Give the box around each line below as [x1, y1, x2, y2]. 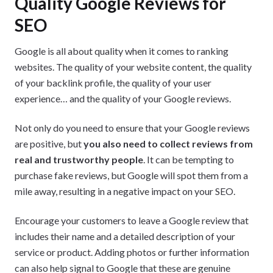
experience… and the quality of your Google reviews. [15, 92, 231, 104]
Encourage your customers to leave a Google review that [15, 214, 249, 226]
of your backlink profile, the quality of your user [15, 76, 211, 88]
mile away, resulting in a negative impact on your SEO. [15, 185, 235, 197]
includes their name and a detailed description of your [15, 230, 235, 242]
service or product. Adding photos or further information [15, 246, 249, 258]
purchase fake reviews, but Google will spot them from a [15, 169, 248, 181]
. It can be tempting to [143, 153, 234, 165]
